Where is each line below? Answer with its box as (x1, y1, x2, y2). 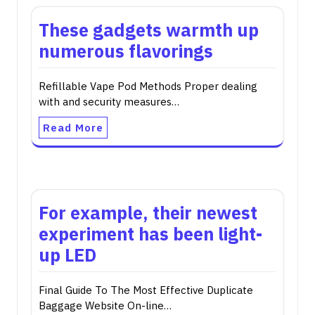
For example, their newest (39, 201, 257, 224)
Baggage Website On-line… (39, 299, 172, 312)
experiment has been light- (39, 222, 262, 245)
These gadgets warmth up (39, 18, 259, 41)
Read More (43, 121, 103, 134)
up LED (39, 243, 96, 266)
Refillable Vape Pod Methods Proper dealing (39, 79, 257, 93)
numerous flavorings (39, 39, 213, 63)
